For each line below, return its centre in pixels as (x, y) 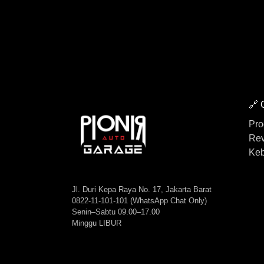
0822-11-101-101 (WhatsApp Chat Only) (139, 200)
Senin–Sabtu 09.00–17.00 (116, 212)
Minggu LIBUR (97, 223)
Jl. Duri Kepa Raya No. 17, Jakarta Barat (142, 189)
